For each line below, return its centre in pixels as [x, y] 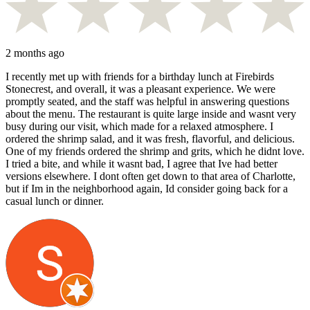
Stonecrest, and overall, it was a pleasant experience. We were [140, 89]
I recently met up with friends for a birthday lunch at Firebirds [140, 77]
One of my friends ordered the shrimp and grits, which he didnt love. [155, 152]
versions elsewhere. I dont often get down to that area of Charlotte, [151, 176]
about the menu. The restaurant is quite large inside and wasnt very [151, 114]
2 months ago [35, 53]
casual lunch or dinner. [55, 201]
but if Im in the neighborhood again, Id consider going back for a [147, 189]
